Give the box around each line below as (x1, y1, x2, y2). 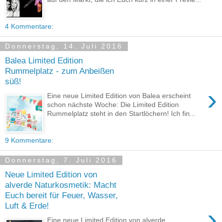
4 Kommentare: (5, 22, 54, 30)
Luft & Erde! (5, 201, 49, 211)
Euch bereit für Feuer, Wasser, (5, 190, 118, 201)
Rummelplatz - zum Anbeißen (5, 66, 114, 76)
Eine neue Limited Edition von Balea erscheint (47, 91, 191, 100)
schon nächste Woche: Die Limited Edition (47, 100, 179, 109)
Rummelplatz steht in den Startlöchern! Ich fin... (47, 109, 196, 117)
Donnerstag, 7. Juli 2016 (5, 156, 117, 165)
